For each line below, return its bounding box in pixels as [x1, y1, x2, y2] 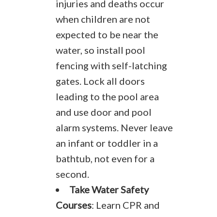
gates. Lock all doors [56, 75, 145, 87]
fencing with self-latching [56, 60, 167, 71]
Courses [56, 199, 92, 211]
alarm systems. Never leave [56, 122, 173, 133]
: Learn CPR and [92, 199, 160, 211]
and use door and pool [56, 106, 152, 118]
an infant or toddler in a [56, 137, 158, 149]
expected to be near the [56, 29, 158, 40]
